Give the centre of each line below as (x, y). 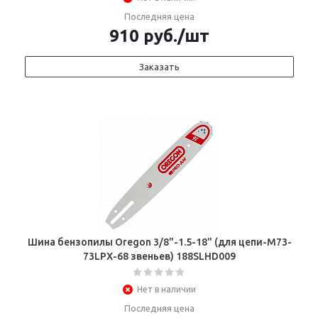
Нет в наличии (166, 289)
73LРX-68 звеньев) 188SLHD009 (159, 256)
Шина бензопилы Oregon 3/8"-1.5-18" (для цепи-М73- (159, 242)
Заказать (159, 67)
